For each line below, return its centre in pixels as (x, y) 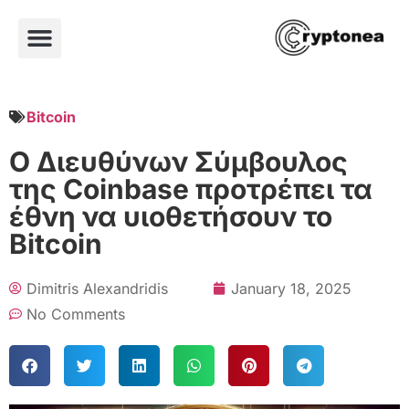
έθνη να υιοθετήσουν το (171, 216)
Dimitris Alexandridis (97, 288)
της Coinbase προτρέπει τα (191, 189)
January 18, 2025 (291, 288)
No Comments (76, 314)
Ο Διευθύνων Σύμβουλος (178, 161)
